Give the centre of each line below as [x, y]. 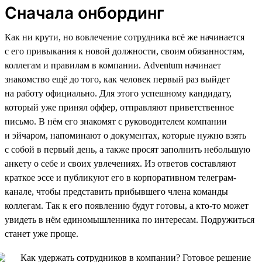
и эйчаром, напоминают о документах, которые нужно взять [125, 135]
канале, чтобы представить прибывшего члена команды [116, 191]
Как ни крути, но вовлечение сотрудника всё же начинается [125, 37]
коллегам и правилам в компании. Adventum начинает [113, 65]
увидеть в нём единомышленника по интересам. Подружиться [130, 219]
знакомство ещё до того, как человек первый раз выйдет [117, 79]
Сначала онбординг [85, 13]
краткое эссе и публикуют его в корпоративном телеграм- [120, 177]
